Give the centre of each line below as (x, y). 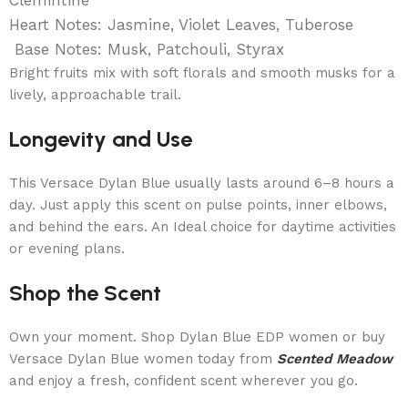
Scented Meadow (335, 358)
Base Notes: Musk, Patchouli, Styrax (147, 49)
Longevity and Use (101, 138)
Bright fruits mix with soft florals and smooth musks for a (202, 72)
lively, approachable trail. (95, 94)
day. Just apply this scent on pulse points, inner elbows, (198, 204)
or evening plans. (67, 248)
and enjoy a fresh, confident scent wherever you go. (184, 380)
